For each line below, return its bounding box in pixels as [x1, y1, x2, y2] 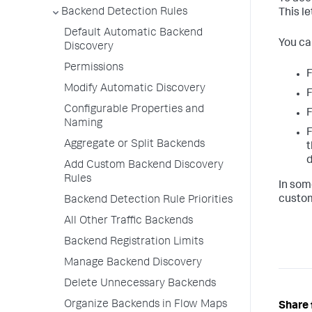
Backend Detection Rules [61, 7, 187, 18]
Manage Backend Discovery [64, 258, 202, 269]
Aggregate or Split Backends [64, 139, 205, 150]
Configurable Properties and [64, 104, 204, 116]
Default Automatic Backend [64, 28, 203, 39]
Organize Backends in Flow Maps [64, 299, 227, 311]
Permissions [64, 63, 123, 74]
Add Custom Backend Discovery [64, 160, 224, 171]
